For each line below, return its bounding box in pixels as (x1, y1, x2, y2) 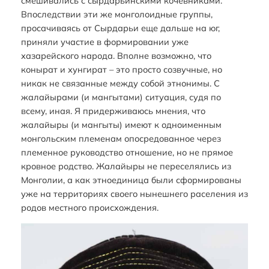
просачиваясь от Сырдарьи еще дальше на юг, (20, 22, 220, 34)
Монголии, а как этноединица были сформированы (20, 174, 241, 186)
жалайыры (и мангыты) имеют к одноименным (20, 119, 222, 131)
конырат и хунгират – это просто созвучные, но (20, 64, 222, 76)
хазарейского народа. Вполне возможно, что (20, 50, 211, 62)
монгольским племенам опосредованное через (20, 133, 221, 145)
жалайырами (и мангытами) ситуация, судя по (20, 91, 221, 103)
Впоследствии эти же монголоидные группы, (20, 8, 213, 20)
